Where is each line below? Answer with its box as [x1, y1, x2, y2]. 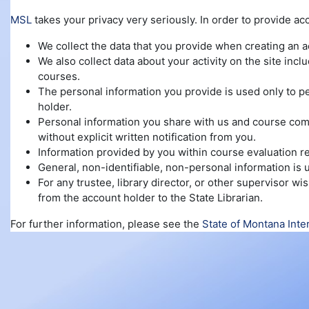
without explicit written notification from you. [38, 130, 259, 143]
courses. [38, 70, 80, 83]
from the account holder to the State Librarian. [38, 191, 263, 204]
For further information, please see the [10, 217, 202, 230]
